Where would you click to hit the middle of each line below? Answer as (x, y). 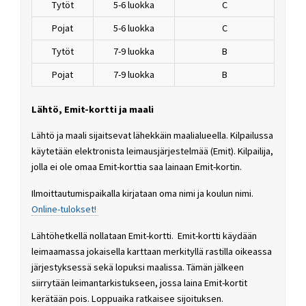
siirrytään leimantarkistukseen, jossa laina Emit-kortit (139, 283)
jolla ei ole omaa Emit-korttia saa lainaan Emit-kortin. (138, 167)
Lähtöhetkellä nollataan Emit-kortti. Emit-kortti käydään (144, 236)
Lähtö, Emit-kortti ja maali (93, 109)
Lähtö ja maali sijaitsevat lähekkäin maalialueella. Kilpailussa (152, 136)
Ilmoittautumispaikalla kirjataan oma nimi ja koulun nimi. (142, 194)
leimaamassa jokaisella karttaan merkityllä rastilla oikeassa (152, 252)
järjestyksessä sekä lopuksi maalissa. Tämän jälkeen (138, 267)
